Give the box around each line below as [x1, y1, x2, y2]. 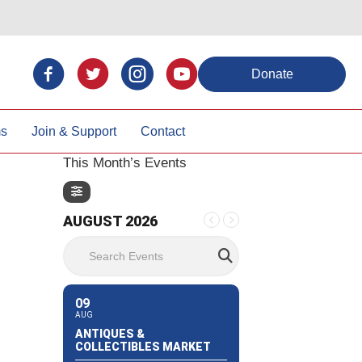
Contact [140, 124, 185, 138]
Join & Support [31, 124, 116, 138]
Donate [250, 66, 293, 81]
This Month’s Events [62, 154, 187, 170]
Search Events [61, 236, 154, 252]
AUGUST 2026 [62, 213, 158, 230]
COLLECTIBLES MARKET [74, 339, 211, 353]
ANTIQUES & [74, 326, 145, 340]
